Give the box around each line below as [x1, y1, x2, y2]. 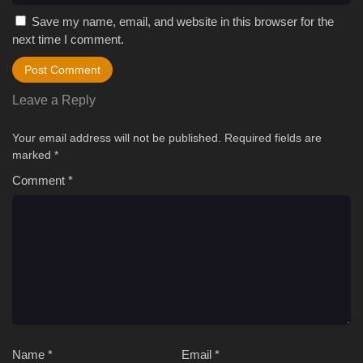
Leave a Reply [12, 92, 96, 107]
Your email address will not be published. [12, 130, 221, 144]
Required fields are [224, 130, 322, 144]
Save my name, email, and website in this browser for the [32, 14, 334, 28]
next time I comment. [12, 32, 124, 46]
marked [12, 147, 54, 161]
